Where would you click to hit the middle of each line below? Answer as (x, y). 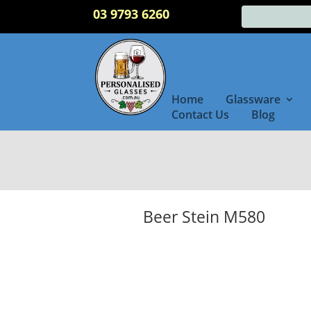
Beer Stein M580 (204, 216)
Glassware (253, 99)
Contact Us (200, 115)
